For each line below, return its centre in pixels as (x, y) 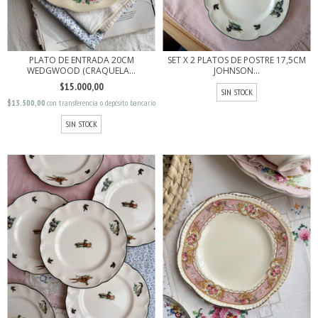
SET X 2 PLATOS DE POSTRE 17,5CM (237, 60)
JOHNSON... (237, 71)
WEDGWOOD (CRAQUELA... (81, 71)
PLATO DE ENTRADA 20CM (81, 60)
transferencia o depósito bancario (107, 103)
